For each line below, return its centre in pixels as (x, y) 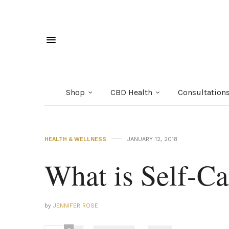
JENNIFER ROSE (76, 205)
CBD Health (131, 92)
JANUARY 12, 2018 (152, 139)
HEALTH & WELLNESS (75, 139)
